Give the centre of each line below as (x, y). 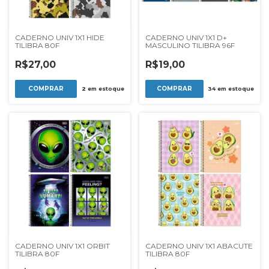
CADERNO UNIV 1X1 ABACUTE (199, 246)
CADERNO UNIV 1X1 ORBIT (62, 246)
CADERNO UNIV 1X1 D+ (186, 37)
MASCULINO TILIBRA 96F (190, 45)
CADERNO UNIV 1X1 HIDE (60, 37)
